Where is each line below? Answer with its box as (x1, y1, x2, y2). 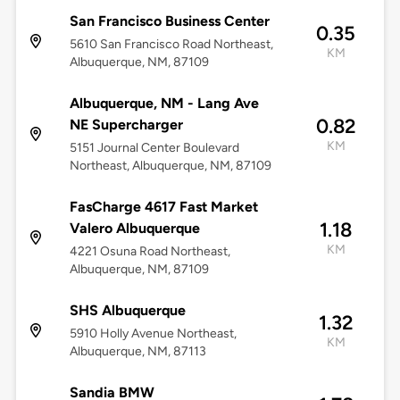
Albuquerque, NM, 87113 (69, 344, 206, 360)
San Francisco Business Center (69, 12, 270, 30)
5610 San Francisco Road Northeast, (69, 37, 273, 53)
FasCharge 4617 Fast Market (69, 198, 258, 216)
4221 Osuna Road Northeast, (69, 244, 230, 260)
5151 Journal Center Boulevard (69, 140, 239, 156)
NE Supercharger (69, 116, 183, 134)
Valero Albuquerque (69, 220, 200, 237)
